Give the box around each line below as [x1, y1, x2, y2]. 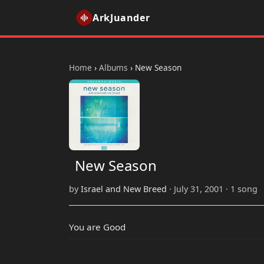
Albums [99, 62, 128, 73]
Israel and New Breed [81, 183, 167, 195]
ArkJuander [93, 11, 150, 24]
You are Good [69, 221, 126, 233]
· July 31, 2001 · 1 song [167, 183, 258, 195]
